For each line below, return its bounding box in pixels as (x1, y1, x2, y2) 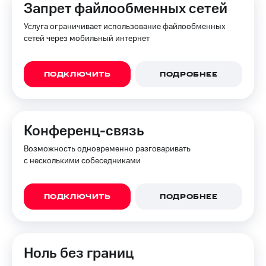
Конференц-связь (24, 121, 144, 141)
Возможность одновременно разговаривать (24, 143, 191, 155)
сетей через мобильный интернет (24, 33, 150, 45)
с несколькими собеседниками (24, 155, 141, 167)
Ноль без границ (24, 243, 134, 264)
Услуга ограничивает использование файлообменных (24, 21, 226, 33)
